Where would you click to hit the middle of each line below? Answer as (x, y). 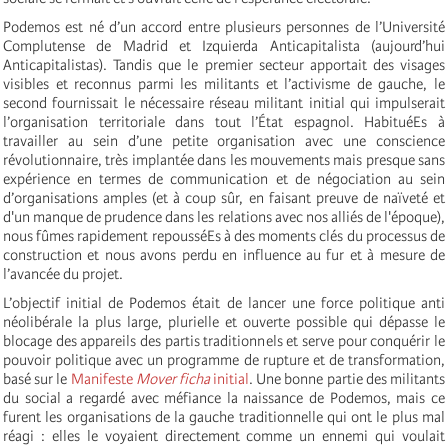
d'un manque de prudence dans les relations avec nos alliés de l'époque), (224, 216)
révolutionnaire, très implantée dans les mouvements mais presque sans (224, 159)
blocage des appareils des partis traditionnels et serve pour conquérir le (224, 340)
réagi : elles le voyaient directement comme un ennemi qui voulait (224, 435)
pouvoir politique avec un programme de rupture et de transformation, (224, 359)
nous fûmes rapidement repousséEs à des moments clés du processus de (224, 235)
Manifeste (103, 378)
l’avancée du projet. (63, 273)
